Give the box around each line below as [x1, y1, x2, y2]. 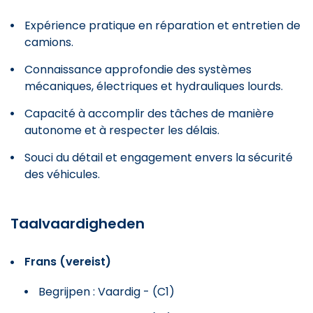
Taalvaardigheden [10, 213, 145, 233]
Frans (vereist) [24, 253, 111, 270]
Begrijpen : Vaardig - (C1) [38, 283, 175, 300]
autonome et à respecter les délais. [24, 122, 219, 138]
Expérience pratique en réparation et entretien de [24, 17, 300, 34]
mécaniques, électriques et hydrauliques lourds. [24, 78, 283, 94]
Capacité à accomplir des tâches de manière [24, 105, 274, 122]
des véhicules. [24, 166, 100, 182]
